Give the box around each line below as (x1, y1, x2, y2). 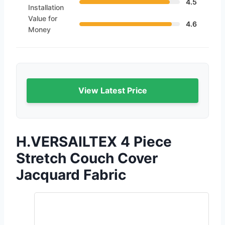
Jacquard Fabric (16, 166, 126, 183)
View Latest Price (78, 85, 147, 95)
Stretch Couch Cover (16, 149, 158, 167)
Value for (28, 14, 57, 23)
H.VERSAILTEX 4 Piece (16, 133, 172, 150)
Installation (28, 3, 64, 12)
